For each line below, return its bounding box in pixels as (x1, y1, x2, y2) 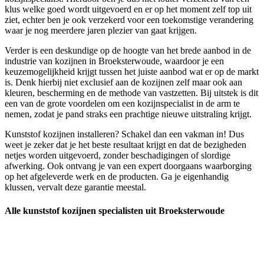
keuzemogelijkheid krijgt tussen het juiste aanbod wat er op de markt (5, 67, 259, 77)
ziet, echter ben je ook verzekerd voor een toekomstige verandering (5, 15, 253, 25)
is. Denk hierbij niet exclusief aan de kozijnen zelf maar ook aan (5, 77, 242, 88)
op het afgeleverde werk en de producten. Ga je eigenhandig (5, 171, 229, 182)
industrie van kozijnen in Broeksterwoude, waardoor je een (5, 56, 224, 67)
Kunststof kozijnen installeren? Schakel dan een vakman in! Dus (5, 129, 244, 140)
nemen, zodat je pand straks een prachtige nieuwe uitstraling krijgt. (5, 109, 252, 120)
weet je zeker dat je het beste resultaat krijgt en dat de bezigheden (5, 140, 246, 150)
